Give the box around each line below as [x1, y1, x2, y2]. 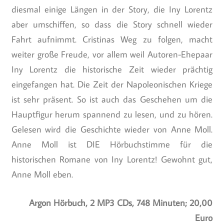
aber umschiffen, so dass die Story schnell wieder [11, 18, 213, 30]
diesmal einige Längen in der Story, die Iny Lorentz [11, 3, 213, 15]
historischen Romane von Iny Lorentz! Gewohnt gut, [11, 153, 213, 165]
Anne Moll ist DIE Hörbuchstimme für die [11, 138, 213, 150]
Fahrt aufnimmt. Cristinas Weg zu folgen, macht [11, 33, 213, 45]
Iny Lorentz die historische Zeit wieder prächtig [11, 63, 213, 75]
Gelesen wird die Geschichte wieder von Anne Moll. [11, 123, 213, 135]
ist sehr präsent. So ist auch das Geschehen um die [11, 93, 213, 105]
